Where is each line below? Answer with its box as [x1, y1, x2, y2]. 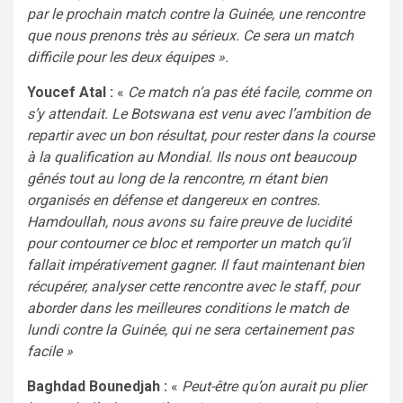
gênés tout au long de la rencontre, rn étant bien [27, 169, 327, 187]
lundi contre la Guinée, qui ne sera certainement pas [27, 320, 354, 338]
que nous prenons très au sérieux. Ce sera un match [27, 26, 354, 44]
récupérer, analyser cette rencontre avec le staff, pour [27, 277, 359, 295]
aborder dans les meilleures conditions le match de [27, 299, 348, 317]
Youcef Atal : [27, 83, 113, 101]
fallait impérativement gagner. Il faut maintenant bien [27, 255, 364, 273]
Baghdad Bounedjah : [27, 377, 167, 395]
